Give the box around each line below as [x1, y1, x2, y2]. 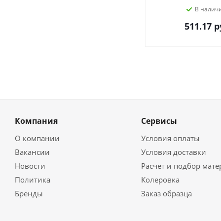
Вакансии [15, 147, 50, 157]
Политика [15, 174, 50, 184]
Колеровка [141, 174, 180, 184]
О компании [15, 133, 60, 143]
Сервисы [141, 115, 177, 126]
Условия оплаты [141, 133, 200, 143]
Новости [15, 160, 45, 171]
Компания [15, 115, 58, 126]
